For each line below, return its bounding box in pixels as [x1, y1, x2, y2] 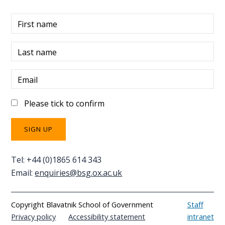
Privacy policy [11, 211, 56, 222]
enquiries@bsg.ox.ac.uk [35, 167, 123, 178]
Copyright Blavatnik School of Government [11, 199, 154, 210]
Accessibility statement [68, 211, 146, 222]
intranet [187, 211, 214, 222]
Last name [17, 46, 57, 58]
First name [17, 19, 57, 30]
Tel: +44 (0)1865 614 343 [11, 154, 102, 165]
